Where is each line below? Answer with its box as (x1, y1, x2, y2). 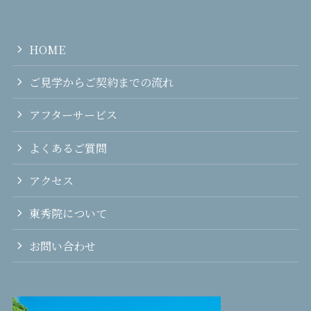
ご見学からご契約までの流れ (29, 74, 174, 91)
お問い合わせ (29, 237, 96, 255)
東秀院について (29, 204, 108, 221)
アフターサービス (29, 106, 118, 124)
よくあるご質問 (29, 139, 108, 156)
